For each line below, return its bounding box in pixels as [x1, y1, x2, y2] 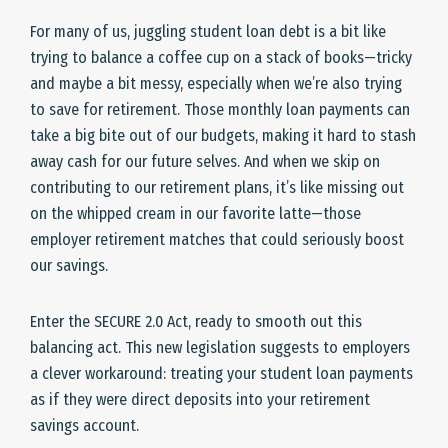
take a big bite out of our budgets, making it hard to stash [30, 126, 416, 146]
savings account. [30, 416, 139, 436]
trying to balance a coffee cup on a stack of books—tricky [30, 48, 412, 68]
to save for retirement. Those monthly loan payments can [30, 100, 410, 120]
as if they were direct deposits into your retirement [30, 390, 370, 410]
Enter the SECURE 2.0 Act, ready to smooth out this [30, 312, 362, 332]
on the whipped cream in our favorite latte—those [30, 204, 361, 224]
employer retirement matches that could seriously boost [30, 230, 404, 250]
